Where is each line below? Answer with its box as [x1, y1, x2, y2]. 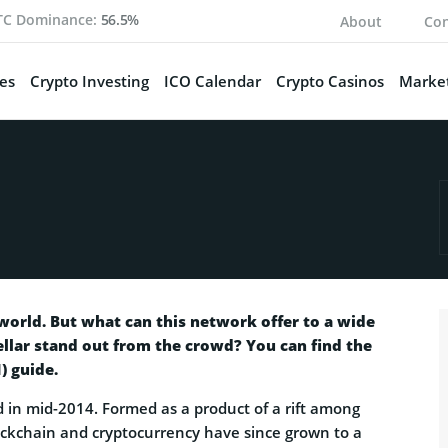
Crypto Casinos [275, 70, 384, 91]
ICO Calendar [163, 70, 261, 91]
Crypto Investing [29, 70, 149, 91]
